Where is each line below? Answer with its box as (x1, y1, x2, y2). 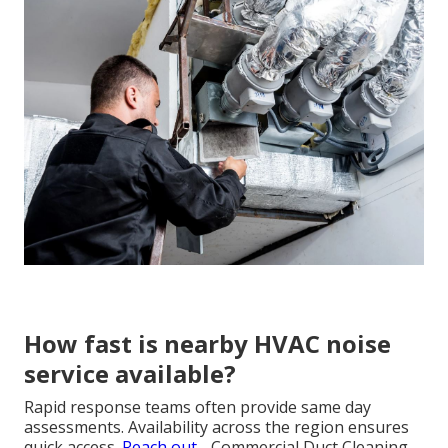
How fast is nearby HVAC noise (24, 327, 391, 361)
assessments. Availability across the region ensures (24, 416, 409, 439)
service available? (24, 357, 236, 391)
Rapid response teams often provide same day (24, 396, 371, 419)
